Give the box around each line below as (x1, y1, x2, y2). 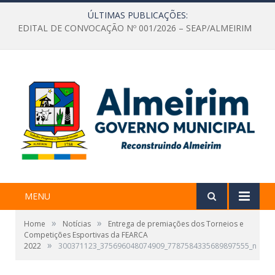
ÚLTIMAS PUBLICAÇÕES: (87, 9, 188, 21)
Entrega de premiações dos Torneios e (108, 218, 244, 229)
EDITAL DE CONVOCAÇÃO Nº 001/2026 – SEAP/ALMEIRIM (17, 22, 252, 34)
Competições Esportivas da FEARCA (24, 229, 148, 240)
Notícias (63, 218, 91, 229)
